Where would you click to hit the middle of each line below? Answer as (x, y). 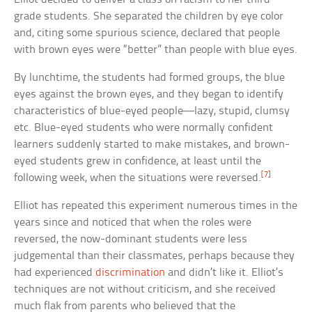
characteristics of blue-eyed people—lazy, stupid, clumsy (152, 111)
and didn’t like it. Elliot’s (225, 273)
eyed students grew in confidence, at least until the (138, 162)
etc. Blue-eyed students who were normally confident (144, 128)
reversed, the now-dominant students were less (131, 240)
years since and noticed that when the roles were (133, 223)
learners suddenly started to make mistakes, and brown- (152, 145)
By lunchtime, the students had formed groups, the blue (150, 78)
